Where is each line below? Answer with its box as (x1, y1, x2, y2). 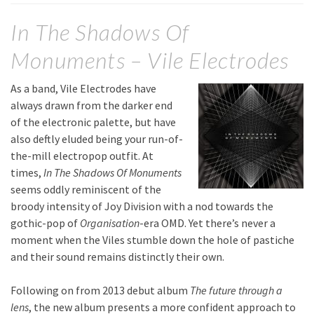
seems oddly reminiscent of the (11, 182, 161, 197)
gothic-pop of (11, 216, 80, 231)
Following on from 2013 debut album (11, 283, 190, 298)
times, (11, 165, 43, 180)
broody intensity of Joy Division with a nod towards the (11, 199, 273, 214)
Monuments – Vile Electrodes (11, 46, 289, 74)
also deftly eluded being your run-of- (11, 132, 183, 146)
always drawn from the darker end (11, 98, 172, 113)
